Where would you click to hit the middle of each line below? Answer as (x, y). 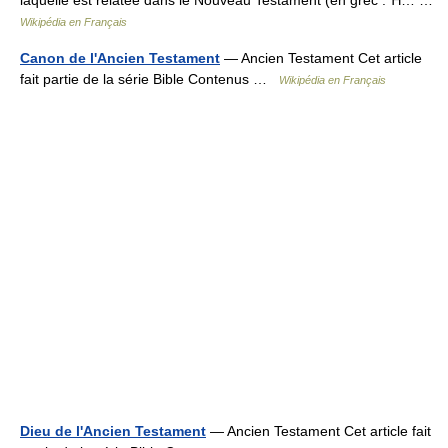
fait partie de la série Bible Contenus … (149, 79)
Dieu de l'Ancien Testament (113, 431)
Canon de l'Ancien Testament (120, 58)
